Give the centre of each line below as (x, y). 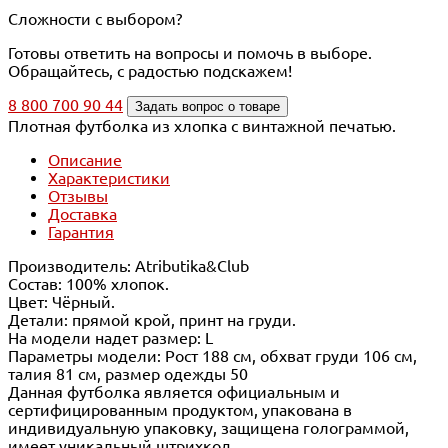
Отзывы (78, 195)
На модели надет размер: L (110, 337)
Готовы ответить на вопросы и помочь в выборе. (190, 52)
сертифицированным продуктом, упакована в (180, 409)
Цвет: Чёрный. (61, 301)
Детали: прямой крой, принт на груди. (152, 319)
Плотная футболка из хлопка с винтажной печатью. (202, 125)
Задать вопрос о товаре (207, 106)
